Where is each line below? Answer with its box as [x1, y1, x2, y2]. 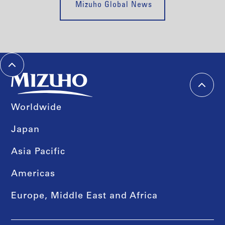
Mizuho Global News [73, 1, 152, 10]
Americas [11, 170, 56, 179]
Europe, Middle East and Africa [11, 192, 158, 201]
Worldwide [11, 103, 62, 113]
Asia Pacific [11, 148, 66, 157]
